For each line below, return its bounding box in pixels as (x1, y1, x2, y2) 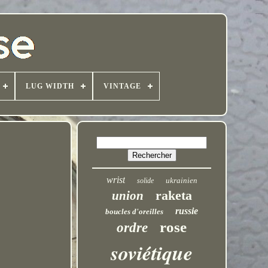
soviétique (111, 238, 193, 267)
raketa (155, 188, 192, 203)
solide (136, 176, 154, 185)
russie (175, 206, 199, 216)
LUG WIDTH (25, 82, 74, 90)
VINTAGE (103, 82, 141, 90)
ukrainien (165, 176, 197, 185)
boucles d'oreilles (105, 207, 164, 216)
